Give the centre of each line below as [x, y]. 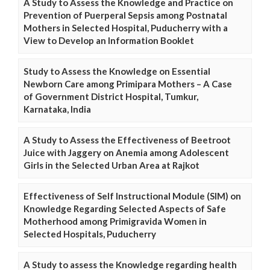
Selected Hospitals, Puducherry [90, 234]
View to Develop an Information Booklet [109, 40]
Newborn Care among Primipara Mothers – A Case [128, 83]
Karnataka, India [57, 109]
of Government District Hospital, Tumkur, [111, 96]
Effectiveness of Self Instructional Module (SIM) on [132, 196]
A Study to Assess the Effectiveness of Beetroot [127, 140]
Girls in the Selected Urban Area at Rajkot [111, 165]
